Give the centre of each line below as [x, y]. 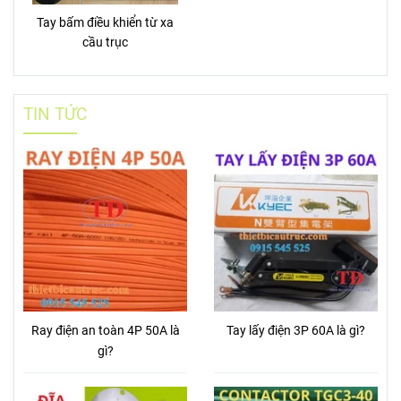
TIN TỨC [55, 114]
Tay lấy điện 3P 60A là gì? [296, 330]
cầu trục [105, 42]
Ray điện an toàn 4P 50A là [105, 330]
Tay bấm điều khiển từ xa [105, 22]
